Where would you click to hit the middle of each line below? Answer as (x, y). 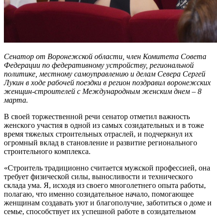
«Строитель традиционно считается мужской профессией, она (107, 168)
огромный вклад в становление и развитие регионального (101, 142)
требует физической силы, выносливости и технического (98, 176)
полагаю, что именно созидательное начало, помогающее (99, 194)
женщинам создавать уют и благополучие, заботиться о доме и (108, 202)
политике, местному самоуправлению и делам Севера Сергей (105, 74)
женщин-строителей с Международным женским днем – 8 (103, 91)
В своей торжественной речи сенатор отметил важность (97, 116)
